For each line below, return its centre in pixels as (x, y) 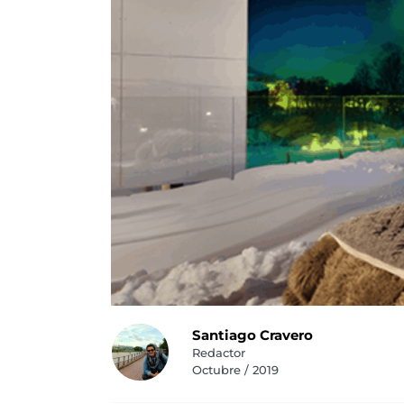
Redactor (218, 353)
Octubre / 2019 (235, 370)
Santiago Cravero (252, 335)
